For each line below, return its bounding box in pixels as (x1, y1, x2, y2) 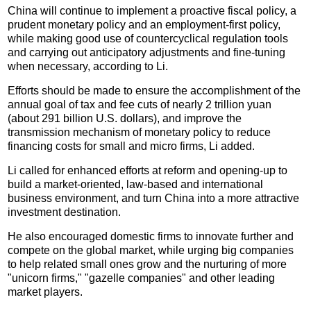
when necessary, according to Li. (8, 60, 169, 73)
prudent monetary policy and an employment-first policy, (8, 19, 281, 31)
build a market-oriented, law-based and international (8, 178, 264, 191)
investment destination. (8, 206, 121, 219)
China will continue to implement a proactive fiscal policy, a (8, 5, 297, 17)
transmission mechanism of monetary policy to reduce (8, 126, 271, 139)
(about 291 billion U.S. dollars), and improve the (8, 112, 242, 125)
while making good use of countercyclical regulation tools (8, 33, 289, 45)
